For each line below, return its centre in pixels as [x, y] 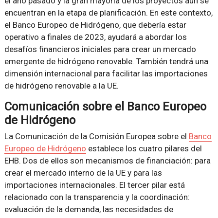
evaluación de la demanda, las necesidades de [89, 209]
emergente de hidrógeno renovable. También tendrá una [106, 61]
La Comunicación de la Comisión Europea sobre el [96, 136]
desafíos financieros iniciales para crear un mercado [100, 49]
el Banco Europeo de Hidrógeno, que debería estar [95, 25]
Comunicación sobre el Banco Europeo [105, 106]
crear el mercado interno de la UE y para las [83, 173]
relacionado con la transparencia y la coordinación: [97, 197]
